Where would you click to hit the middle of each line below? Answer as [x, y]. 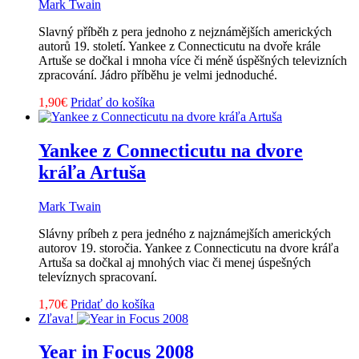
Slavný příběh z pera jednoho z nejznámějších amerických [185, 31]
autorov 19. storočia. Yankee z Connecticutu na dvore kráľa [189, 248]
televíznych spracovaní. [98, 276]
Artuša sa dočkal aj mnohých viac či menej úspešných [175, 262]
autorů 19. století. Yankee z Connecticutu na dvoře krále [179, 46]
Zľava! [56, 318]
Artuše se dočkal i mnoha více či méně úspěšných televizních [193, 60]
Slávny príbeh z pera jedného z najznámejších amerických [185, 233]
